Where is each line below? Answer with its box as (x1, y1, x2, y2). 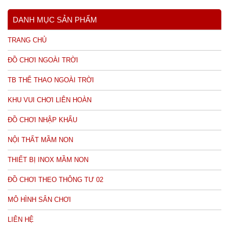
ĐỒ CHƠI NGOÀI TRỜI (8, 56, 78, 64)
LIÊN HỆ (8, 215, 34, 223)
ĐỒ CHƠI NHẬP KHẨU (8, 116, 77, 124)
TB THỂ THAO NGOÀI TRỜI (8, 76, 94, 84)
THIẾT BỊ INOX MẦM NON (8, 155, 88, 164)
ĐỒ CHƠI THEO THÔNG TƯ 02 (8, 175, 103, 184)
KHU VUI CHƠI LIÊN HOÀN (8, 96, 91, 104)
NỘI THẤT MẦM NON (8, 135, 73, 144)
